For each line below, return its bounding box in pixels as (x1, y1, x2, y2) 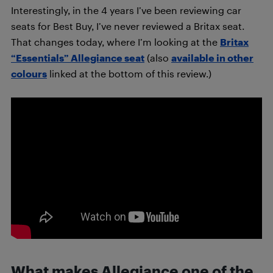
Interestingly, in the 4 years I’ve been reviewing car (11, 4, 241, 16)
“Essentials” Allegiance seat (11, 52, 144, 63)
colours (11, 68, 47, 79)
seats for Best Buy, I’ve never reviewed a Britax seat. (11, 20, 244, 32)
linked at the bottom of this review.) (47, 68, 211, 79)
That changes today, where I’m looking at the (11, 36, 220, 48)
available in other (171, 52, 253, 63)
